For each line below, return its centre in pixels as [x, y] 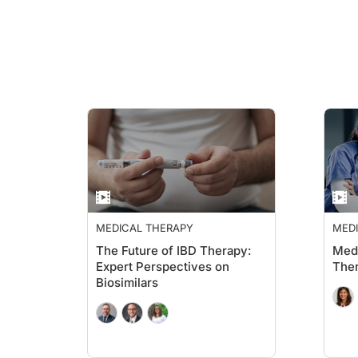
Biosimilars [127, 282]
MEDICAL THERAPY [145, 228]
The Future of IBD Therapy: [173, 251]
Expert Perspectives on [163, 267]
